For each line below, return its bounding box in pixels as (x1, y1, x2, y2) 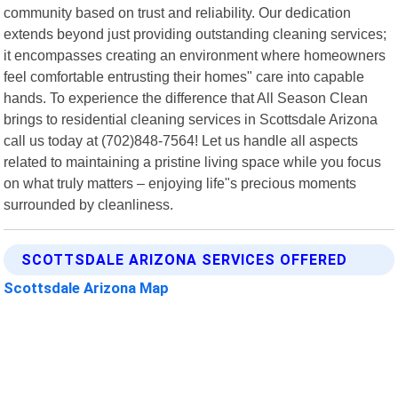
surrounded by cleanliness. (4, 195, 174, 212)
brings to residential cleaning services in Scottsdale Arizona (4, 110, 378, 127)
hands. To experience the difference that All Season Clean (4, 89, 369, 106)
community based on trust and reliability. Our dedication (4, 4, 352, 20)
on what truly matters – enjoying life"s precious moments (4, 174, 357, 191)
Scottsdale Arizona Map (4, 278, 170, 297)
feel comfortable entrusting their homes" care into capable (4, 68, 365, 84)
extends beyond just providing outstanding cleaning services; (4, 25, 387, 42)
